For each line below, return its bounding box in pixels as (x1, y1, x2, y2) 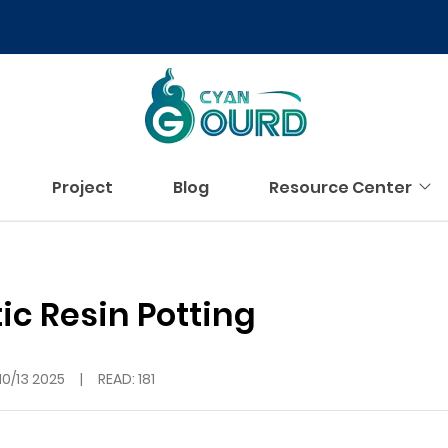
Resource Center (268, 176, 412, 199)
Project (51, 176, 113, 199)
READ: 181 (98, 369, 155, 389)
